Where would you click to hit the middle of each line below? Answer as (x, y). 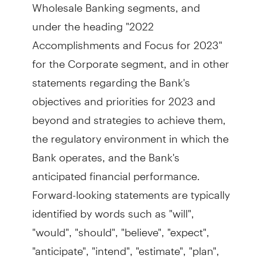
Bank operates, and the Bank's (106, 152)
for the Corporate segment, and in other (130, 59)
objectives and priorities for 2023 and (123, 96)
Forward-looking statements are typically (131, 190)
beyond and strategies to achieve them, (129, 115)
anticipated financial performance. (116, 171)
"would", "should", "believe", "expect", (120, 227)
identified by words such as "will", (113, 208)
